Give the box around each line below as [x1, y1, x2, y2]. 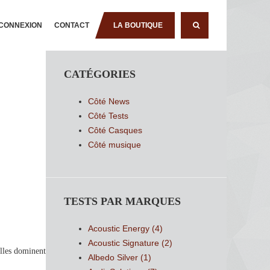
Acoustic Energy [88, 223, 149, 233]
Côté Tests [88, 111, 128, 121]
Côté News [88, 96, 130, 106]
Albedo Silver [88, 252, 138, 262]
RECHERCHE [193, 43, 240, 52]
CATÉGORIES [64, 68, 136, 80]
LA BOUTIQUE [113, 21, 163, 30]
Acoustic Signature [88, 237, 159, 248]
